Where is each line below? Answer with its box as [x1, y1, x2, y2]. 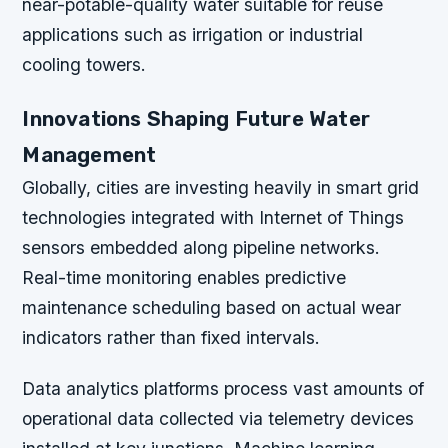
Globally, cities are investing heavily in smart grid [22, 177, 420, 199]
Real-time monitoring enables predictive [22, 267, 347, 289]
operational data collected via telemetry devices [22, 408, 415, 430]
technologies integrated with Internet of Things [22, 207, 405, 229]
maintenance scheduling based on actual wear [22, 297, 402, 319]
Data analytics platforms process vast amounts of [22, 378, 425, 400]
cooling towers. [22, 54, 147, 75]
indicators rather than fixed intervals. [22, 327, 321, 349]
